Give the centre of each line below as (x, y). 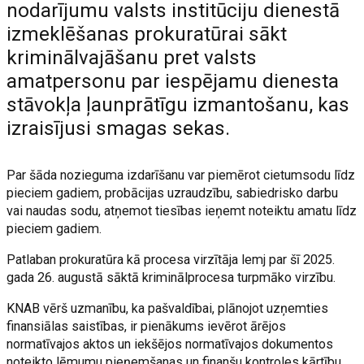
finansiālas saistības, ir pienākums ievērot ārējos (147, 326)
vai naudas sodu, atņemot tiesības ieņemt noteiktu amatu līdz (182, 211)
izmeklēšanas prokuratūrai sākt (147, 34)
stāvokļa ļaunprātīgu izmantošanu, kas (178, 105)
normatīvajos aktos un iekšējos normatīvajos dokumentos (170, 344)
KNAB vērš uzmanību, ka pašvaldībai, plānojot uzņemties (168, 308)
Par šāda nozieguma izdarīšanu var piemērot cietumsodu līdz (181, 175)
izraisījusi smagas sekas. (119, 128)
